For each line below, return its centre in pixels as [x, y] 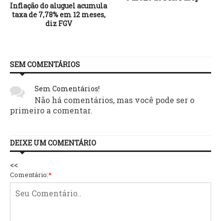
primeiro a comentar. [51, 110]
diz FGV [58, 23]
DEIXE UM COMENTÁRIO [53, 143]
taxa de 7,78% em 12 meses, [58, 14]
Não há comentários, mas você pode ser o [114, 100]
